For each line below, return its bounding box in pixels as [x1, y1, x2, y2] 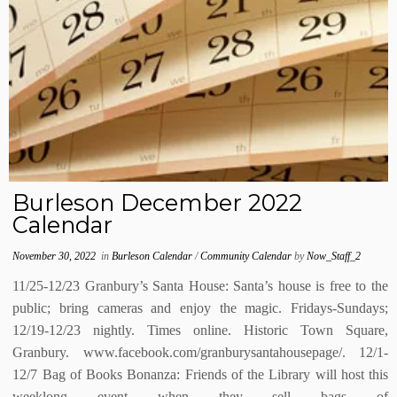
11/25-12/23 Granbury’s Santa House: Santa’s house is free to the [12, 278, 388, 293]
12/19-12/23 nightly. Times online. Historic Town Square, [12, 323, 388, 338]
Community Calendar [200, 250, 295, 262]
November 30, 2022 [12, 250, 97, 262]
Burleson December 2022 [12, 189, 303, 216]
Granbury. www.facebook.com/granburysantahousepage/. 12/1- [12, 345, 388, 360]
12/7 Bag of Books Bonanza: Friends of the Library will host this [12, 367, 388, 382]
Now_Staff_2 [307, 250, 362, 262]
